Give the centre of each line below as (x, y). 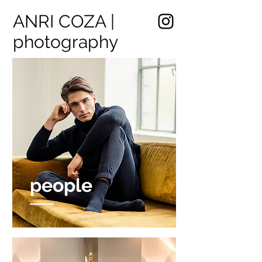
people (61, 185)
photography (65, 42)
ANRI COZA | (64, 21)
